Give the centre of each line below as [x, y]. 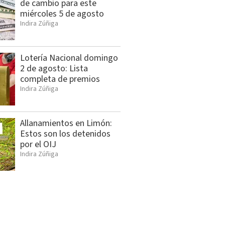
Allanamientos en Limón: [66, 124]
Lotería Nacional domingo [69, 58]
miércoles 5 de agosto [62, 14]
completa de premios [60, 79]
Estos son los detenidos [65, 134]
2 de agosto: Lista [54, 69]
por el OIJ [38, 145]
